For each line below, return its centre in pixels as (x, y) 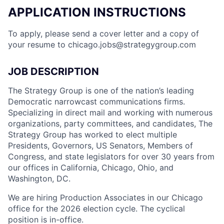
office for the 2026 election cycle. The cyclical (96, 209)
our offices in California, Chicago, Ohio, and (91, 168)
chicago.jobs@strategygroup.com (132, 45)
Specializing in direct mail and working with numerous (110, 113)
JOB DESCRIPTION (53, 72)
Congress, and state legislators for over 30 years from (111, 157)
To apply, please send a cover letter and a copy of (103, 34)
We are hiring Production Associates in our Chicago (105, 198)
